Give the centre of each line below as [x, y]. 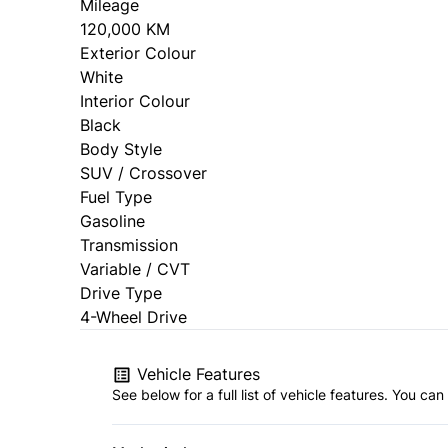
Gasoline [112, 220]
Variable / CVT [135, 268]
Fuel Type [116, 196]
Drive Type [121, 292]
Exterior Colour [138, 52]
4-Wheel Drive [133, 316]
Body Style [121, 148]
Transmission [129, 244]
